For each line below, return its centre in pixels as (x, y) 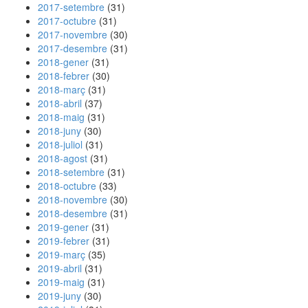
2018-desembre (73, 213)
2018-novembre (73, 199)
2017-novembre (73, 34)
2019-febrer (64, 241)
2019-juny (59, 296)
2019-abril (60, 268)
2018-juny (59, 131)
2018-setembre (71, 172)
